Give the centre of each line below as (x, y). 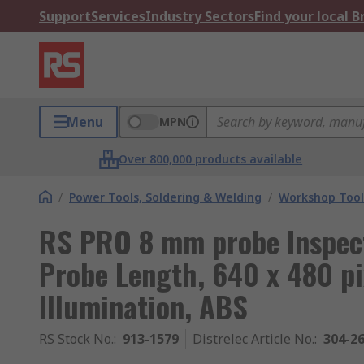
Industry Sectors (200, 16)
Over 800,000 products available (211, 159)
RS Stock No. (76, 339)
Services (118, 16)
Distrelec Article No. (253, 339)
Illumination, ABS (143, 306)
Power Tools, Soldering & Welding (165, 197)
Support (65, 16)
